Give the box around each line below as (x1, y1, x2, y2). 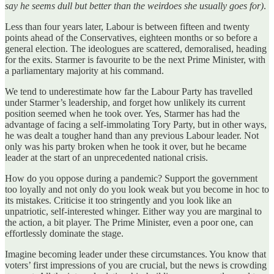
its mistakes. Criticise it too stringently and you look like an (5, 194, 232, 206)
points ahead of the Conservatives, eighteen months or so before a (5, 32, 257, 43)
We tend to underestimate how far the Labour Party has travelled (5, 86, 253, 97)
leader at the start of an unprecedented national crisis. (5, 152, 208, 163)
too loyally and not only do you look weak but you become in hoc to (5, 183, 269, 194)
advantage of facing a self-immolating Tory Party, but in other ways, (5, 119, 267, 130)
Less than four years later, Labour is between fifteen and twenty (5, 21, 250, 32)
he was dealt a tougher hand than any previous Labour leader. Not (5, 130, 259, 141)
